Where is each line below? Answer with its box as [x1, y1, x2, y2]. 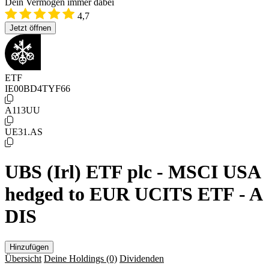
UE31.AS [5, 127, 43, 137]
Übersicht [5, 253, 41, 264]
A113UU [5, 105, 40, 115]
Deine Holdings [44, 253, 106, 264]
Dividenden [119, 253, 164, 264]
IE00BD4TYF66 [5, 83, 70, 94]
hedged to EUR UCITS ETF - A [5, 183, 262, 205]
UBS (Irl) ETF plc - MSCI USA [5, 161, 260, 183]
